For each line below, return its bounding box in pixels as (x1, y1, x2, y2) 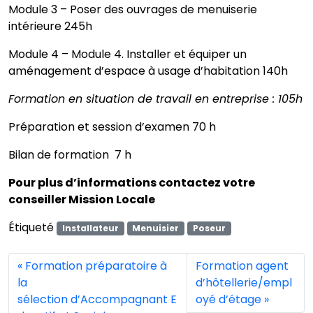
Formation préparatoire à (25, 258, 167, 274)
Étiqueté (8, 219, 57, 235)
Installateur (61, 222, 119, 234)
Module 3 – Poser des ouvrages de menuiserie (8, 1, 257, 17)
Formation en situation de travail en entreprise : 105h (8, 91, 303, 107)
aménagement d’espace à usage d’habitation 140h (8, 63, 288, 79)
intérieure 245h (8, 18, 92, 34)
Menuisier (132, 222, 180, 234)
